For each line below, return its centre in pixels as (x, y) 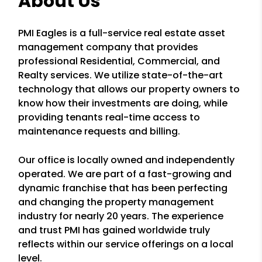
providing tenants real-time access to (109, 117)
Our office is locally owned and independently (127, 160)
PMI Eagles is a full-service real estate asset (122, 33)
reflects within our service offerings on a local (126, 244)
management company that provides (108, 47)
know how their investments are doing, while (123, 103)
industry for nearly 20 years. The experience (121, 216)
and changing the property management (116, 202)
